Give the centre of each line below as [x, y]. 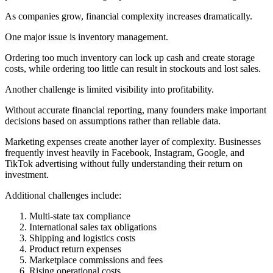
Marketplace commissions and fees [96, 260]
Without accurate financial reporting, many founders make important [136, 110]
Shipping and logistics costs [82, 238]
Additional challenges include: [63, 195]
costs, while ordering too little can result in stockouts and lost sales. [133, 68]
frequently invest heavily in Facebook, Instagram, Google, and [125, 152]
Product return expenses [75, 249]
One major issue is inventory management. [87, 37]
